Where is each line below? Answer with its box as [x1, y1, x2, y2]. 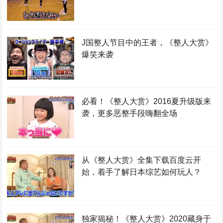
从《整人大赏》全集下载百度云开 [81, 156, 201, 165]
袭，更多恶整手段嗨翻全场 [81, 109, 177, 118]
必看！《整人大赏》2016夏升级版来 [81, 97, 211, 106]
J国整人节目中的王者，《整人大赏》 [81, 38, 213, 47]
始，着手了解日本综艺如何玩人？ [81, 168, 201, 177]
